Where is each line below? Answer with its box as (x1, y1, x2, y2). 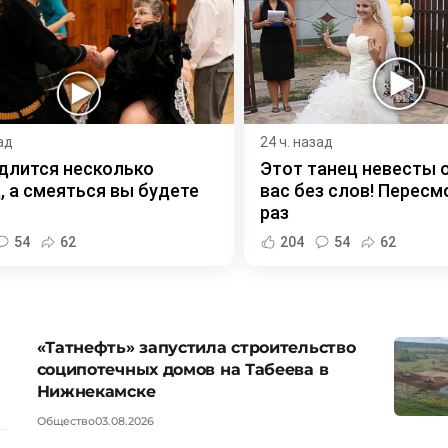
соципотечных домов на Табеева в (36, 360, 329, 380)
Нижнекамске (36, 382, 156, 402)
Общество (36, 414, 95, 429)
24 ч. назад (260, 134, 333, 151)
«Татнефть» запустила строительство (36, 338, 356, 358)
